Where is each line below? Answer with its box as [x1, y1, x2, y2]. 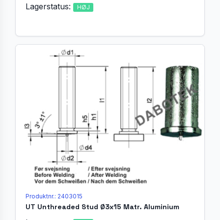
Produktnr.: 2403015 [26, 192, 82, 200]
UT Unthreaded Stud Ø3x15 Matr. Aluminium [26, 202, 179, 211]
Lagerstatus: [26, 1, 73, 11]
